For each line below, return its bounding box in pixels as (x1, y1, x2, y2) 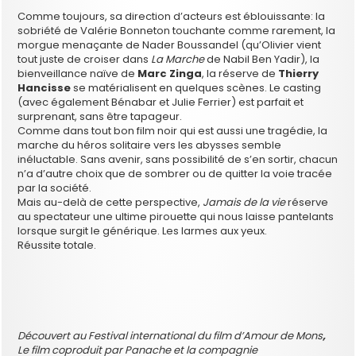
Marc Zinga (137, 66, 203, 82)
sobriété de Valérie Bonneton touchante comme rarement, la (17, 23, 336, 39)
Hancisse (17, 80, 74, 96)
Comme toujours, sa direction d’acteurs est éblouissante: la (17, 9, 326, 25)
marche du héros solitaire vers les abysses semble (17, 137, 282, 153)
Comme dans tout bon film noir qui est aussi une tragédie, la (17, 123, 328, 139)
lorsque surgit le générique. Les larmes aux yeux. (17, 223, 268, 239)
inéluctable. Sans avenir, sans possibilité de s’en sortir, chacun (17, 152, 339, 168)
